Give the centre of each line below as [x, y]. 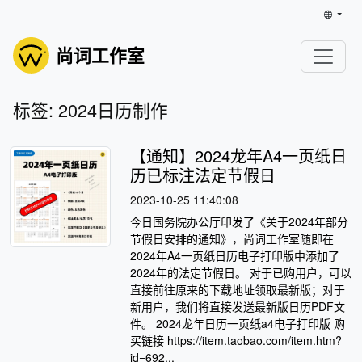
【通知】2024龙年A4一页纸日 [239, 156]
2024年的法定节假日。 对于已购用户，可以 [241, 272]
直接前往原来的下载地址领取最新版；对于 [238, 289]
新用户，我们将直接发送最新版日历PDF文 [238, 306]
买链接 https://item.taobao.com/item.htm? [236, 340]
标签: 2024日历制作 [90, 109]
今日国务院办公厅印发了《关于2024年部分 [240, 221]
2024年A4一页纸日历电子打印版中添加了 [235, 255]
